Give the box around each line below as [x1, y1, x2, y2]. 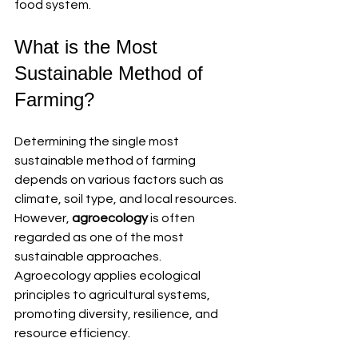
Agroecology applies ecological [14, 268, 203, 282]
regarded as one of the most [14, 230, 186, 244]
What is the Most [14, 35, 163, 58]
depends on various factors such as [14, 173, 226, 186]
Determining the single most [14, 134, 181, 148]
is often [148, 211, 197, 225]
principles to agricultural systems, [14, 288, 213, 301]
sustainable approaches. [14, 249, 164, 263]
